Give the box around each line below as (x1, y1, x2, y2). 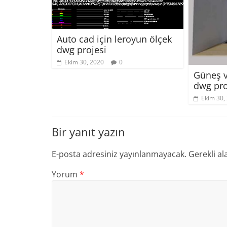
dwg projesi (57, 43, 106, 56)
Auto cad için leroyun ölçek (57, 32, 172, 45)
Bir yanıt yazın (52, 124, 125, 139)
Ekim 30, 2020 (64, 57, 104, 66)
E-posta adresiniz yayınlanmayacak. (52, 148, 186, 160)
